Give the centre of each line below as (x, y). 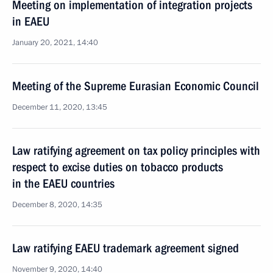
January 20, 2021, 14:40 (55, 43)
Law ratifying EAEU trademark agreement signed (126, 248)
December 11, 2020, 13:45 (60, 107)
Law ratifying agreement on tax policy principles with (136, 151)
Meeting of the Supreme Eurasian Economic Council (136, 86)
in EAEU (31, 21)
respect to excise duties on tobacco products (118, 167)
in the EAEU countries (63, 183)
